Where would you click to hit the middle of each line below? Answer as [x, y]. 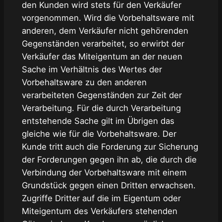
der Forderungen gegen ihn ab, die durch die [109, 159]
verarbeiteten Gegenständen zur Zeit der [102, 95]
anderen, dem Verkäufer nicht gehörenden [105, 30]
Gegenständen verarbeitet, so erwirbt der [103, 43]
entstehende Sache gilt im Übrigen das [98, 121]
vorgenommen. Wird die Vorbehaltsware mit [108, 18]
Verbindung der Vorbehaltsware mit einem [104, 172]
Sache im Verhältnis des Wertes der [92, 69]
